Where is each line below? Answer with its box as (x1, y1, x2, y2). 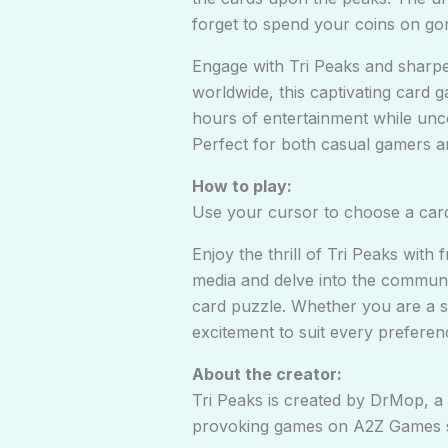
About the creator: (192, 364, 342, 385)
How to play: (192, 176, 292, 197)
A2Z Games (353, 416, 441, 437)
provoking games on (192, 416, 353, 437)
